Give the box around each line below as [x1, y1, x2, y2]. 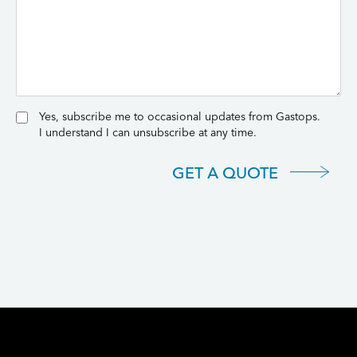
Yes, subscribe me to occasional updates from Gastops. [39, 109, 320, 124]
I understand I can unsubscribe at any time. [39, 125, 257, 139]
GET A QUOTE [172, 162, 278, 182]
